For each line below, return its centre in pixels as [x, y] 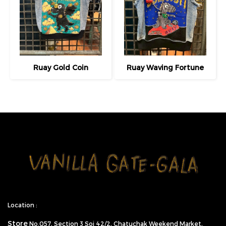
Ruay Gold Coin [61, 67]
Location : [22, 205]
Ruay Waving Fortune [165, 67]
